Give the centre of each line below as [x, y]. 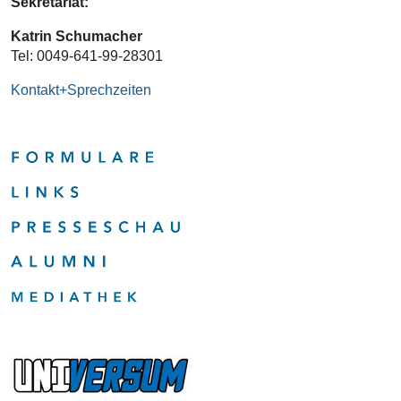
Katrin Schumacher [76, 37]
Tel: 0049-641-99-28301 [86, 56]
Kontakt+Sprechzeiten [81, 90]
